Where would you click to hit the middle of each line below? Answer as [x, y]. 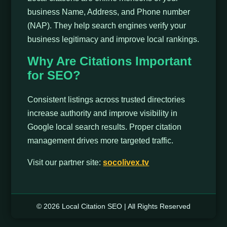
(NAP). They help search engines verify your [107, 25]
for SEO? [54, 75]
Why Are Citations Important [110, 61]
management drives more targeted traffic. [101, 140]
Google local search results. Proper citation [105, 127]
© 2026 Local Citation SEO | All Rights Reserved [113, 206]
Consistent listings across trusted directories [106, 99]
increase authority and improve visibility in [103, 113]
